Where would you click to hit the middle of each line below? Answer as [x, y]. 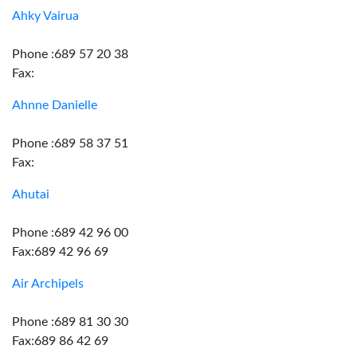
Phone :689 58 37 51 [70, 143]
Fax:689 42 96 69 [60, 252]
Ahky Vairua [45, 16]
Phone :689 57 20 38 [70, 54]
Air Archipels [48, 284]
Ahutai [31, 194]
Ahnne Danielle [55, 105]
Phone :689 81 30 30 [70, 322]
